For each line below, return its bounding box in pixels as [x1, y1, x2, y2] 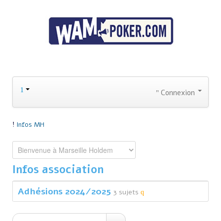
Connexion [161, 88, 195, 98]
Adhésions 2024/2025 [18, 185, 111, 198]
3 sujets [113, 187, 141, 197]
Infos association [12, 162, 104, 178]
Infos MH [17, 120, 44, 130]
